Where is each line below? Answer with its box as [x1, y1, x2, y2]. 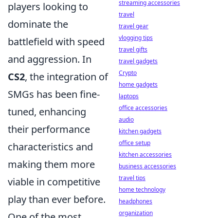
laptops [119, 92, 139, 100]
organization [119, 209, 153, 217]
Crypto [119, 69, 137, 77]
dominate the [8, 18, 68, 31]
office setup [119, 139, 150, 147]
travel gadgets [119, 57, 158, 65]
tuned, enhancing [8, 105, 86, 118]
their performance [8, 123, 90, 136]
